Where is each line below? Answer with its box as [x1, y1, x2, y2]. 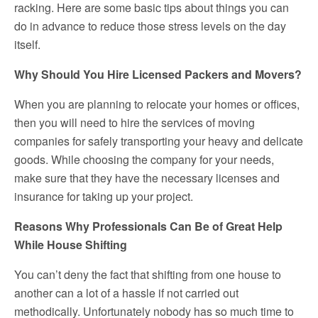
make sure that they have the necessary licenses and [14, 170, 280, 186]
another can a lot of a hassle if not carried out [14, 285, 238, 301]
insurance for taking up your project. [14, 188, 193, 204]
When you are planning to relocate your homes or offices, [14, 96, 300, 112]
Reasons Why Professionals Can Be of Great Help [14, 218, 283, 234]
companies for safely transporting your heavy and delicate [14, 133, 303, 149]
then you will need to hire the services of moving [14, 114, 255, 131]
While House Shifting [14, 236, 127, 253]
